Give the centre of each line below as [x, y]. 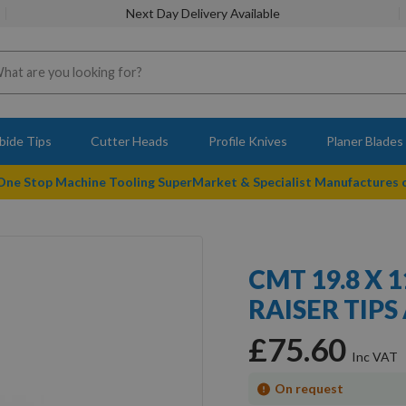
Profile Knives [247, 141]
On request [309, 388]
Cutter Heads [130, 141]
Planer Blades [365, 141]
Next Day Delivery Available [203, 13]
